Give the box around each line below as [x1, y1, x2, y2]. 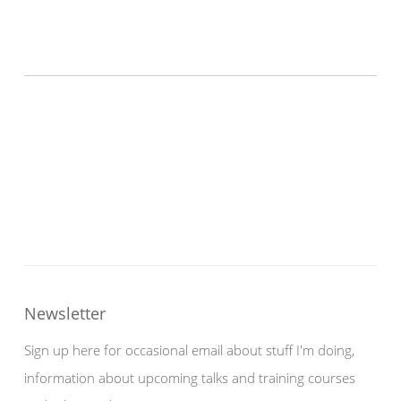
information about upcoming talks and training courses [24, 368, 355, 387]
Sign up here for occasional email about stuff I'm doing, [24, 340, 354, 359]
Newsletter [24, 302, 106, 324]
